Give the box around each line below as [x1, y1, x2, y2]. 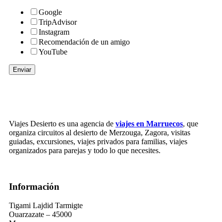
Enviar [13, 65, 31, 73]
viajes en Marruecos [115, 119, 183, 128]
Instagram [39, 27, 69, 36]
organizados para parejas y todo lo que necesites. [9, 146, 161, 155]
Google [39, 7, 62, 16]
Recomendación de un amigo [39, 37, 130, 46]
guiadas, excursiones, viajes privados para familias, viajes [9, 137, 187, 146]
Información [9, 181, 59, 192]
